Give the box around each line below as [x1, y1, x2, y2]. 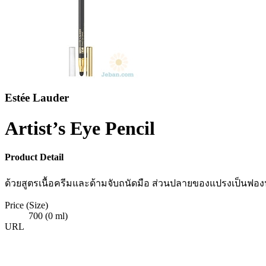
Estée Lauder [5, 91, 69, 104]
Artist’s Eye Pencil [5, 117, 155, 139]
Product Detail [5, 152, 64, 163]
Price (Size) [5, 199, 48, 210]
